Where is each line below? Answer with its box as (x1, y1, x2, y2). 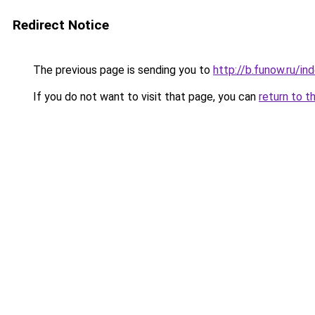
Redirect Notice (13, 17, 109, 33)
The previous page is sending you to (30, 63, 213, 77)
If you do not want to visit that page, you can (30, 90, 259, 103)
